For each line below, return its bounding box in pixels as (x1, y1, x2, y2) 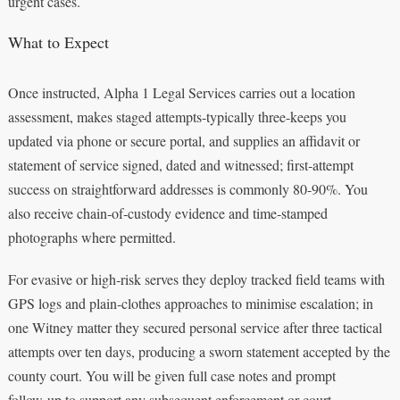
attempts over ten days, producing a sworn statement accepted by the (7, 341, 390, 361)
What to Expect (7, 30, 109, 53)
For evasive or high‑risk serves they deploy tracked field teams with (7, 269, 385, 288)
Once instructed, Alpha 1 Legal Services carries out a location (7, 82, 355, 102)
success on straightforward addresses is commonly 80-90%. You (7, 179, 368, 198)
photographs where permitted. (7, 227, 176, 246)
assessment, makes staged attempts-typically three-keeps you (7, 106, 346, 126)
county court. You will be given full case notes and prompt (7, 365, 336, 385)
